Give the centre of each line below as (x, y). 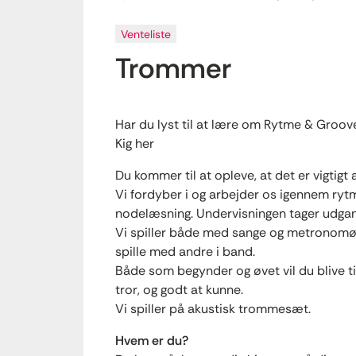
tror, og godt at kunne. (179, 290)
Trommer (173, 68)
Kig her (135, 143)
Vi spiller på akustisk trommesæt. (213, 309)
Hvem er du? (152, 341)
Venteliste (146, 34)
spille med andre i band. (185, 252)
